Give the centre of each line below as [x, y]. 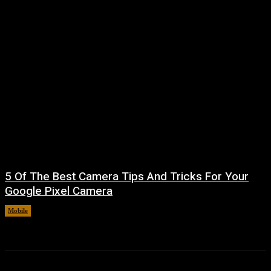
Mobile [18, 210]
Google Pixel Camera [59, 191]
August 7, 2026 [61, 210]
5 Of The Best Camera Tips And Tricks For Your [127, 176]
